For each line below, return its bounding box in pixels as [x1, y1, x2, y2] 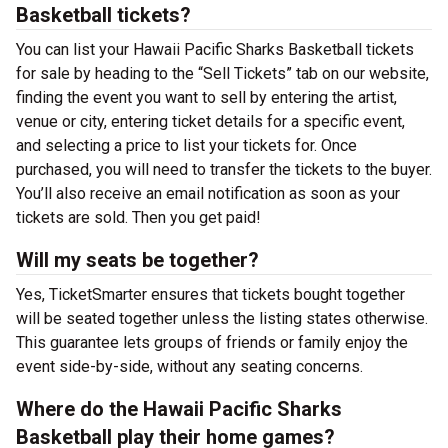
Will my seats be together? [16, 248, 259, 272]
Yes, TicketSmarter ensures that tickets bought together [16, 285, 405, 304]
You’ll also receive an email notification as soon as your [16, 184, 400, 203]
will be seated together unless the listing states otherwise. [16, 309, 428, 328]
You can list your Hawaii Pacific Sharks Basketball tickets [16, 40, 414, 59]
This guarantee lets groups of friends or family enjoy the [16, 333, 408, 352]
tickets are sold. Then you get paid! [16, 208, 261, 227]
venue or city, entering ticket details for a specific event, [16, 112, 405, 131]
